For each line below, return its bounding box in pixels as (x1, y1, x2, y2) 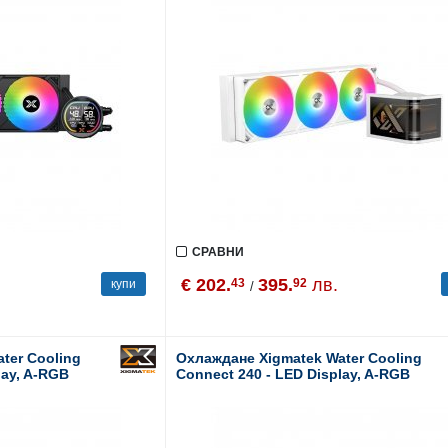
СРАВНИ (191, 245, 244, 259)
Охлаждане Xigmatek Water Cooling (175, 350, 422, 366)
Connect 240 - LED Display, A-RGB (175, 366, 410, 382)
